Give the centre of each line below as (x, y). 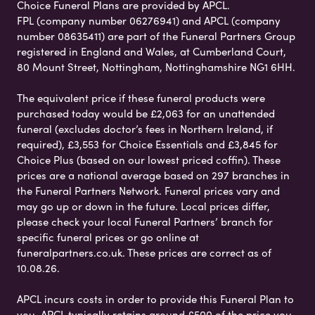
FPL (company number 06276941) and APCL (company (149, 20)
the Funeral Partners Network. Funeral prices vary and (148, 190)
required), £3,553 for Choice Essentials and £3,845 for (147, 144)
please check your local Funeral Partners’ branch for (145, 221)
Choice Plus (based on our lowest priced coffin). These (149, 159)
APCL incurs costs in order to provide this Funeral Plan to (155, 298)
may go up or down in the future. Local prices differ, (143, 206)
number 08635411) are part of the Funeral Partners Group (156, 36)
